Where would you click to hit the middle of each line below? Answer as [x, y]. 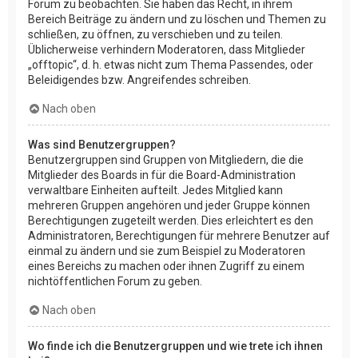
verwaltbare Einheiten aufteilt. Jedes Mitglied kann [155, 190]
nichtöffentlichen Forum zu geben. [115, 281]
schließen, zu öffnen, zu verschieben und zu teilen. [155, 34]
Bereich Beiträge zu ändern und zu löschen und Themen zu [177, 19]
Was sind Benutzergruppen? [102, 144]
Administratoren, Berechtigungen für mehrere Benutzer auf [179, 235]
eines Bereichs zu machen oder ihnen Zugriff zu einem [166, 266]
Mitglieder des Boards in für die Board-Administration [162, 175]
